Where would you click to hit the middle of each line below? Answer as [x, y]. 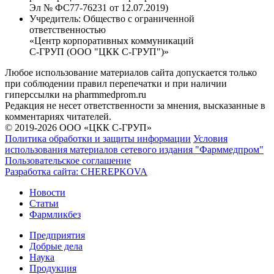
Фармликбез [55, 214]
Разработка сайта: [43, 171]
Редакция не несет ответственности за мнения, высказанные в [135, 105]
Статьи [44, 203]
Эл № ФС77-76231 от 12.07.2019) [99, 7]
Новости [47, 192]
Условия [210, 138]
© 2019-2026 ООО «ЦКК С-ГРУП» [78, 127]
